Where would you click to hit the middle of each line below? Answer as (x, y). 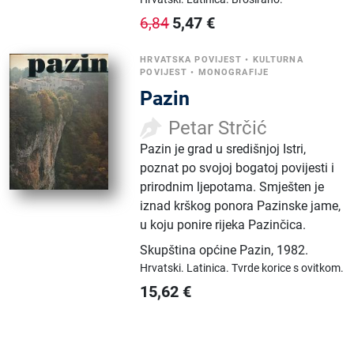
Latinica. (209, 268)
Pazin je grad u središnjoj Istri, (223, 149)
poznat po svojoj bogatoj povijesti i (237, 168)
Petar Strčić (218, 128)
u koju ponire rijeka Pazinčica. (223, 225)
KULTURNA (278, 60)
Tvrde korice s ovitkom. (288, 268)
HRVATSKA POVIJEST (191, 60)
